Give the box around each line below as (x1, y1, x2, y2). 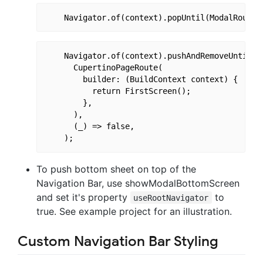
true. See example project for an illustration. (36, 205, 232, 217)
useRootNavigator (133, 193, 209, 203)
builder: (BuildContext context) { (45, 75, 238, 85)
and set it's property (36, 191, 130, 203)
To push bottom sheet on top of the (36, 163, 196, 175)
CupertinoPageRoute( (45, 63, 163, 73)
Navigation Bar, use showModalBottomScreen (36, 177, 240, 189)
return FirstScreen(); (45, 86, 191, 96)
